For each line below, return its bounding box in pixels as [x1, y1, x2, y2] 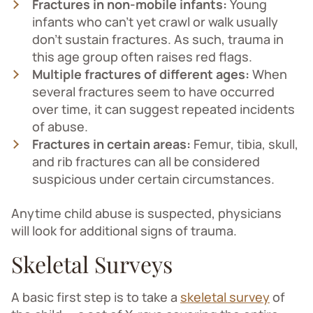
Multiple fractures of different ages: [32, 65, 252, 82]
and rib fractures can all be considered [32, 152, 260, 170]
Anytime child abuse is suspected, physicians [11, 204, 282, 221]
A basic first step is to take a [11, 288, 180, 305]
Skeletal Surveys [11, 248, 173, 279]
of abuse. [32, 117, 88, 135]
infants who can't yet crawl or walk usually [32, 13, 278, 30]
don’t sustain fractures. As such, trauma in [32, 30, 284, 48]
